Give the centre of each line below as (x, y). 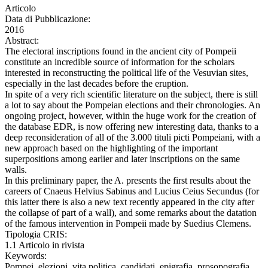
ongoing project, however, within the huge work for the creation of (130, 116)
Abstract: (22, 41)
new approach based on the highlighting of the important (111, 148)
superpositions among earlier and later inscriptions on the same (122, 159)
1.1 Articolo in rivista (45, 245)
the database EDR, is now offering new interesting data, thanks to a (132, 127)
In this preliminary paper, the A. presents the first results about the (128, 181)
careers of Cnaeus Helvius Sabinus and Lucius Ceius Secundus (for (132, 191)
